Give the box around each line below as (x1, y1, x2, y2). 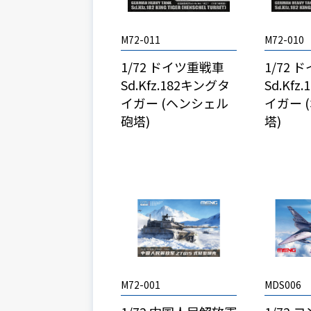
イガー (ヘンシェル (121, 94, 229, 112)
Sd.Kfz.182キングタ (121, 76, 230, 94)
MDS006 (264, 278, 302, 292)
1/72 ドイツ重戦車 (121, 58, 225, 76)
